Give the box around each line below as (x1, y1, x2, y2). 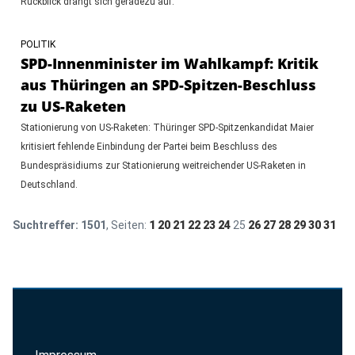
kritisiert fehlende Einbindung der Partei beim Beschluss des (20, 140, 277, 152)
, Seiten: (105, 218, 149, 231)
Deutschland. (20, 178, 78, 190)
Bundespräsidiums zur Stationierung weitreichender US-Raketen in (20, 159, 306, 171)
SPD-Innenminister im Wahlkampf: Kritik (20, 53, 319, 73)
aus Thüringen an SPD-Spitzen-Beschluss (20, 74, 316, 94)
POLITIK (20, 38, 55, 50)
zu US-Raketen (20, 96, 126, 116)
